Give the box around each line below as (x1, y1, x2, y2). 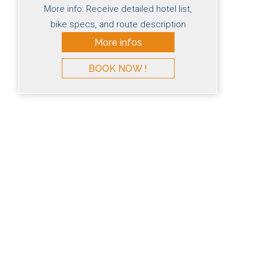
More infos (94, 37, 142, 49)
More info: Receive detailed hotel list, (44, 4, 192, 15)
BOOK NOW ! (88, 63, 147, 75)
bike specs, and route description (50, 19, 186, 30)
